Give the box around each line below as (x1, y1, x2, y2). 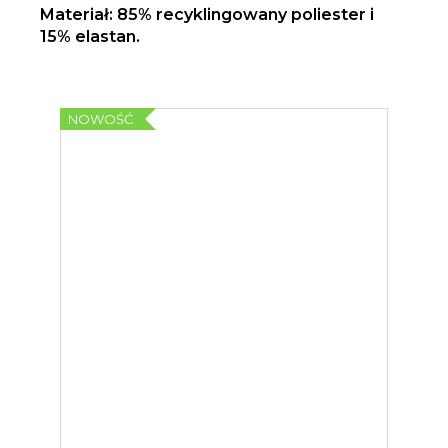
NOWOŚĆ (68, 110, 133, 127)
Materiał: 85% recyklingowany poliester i (40, 4, 374, 24)
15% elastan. (40, 26, 140, 46)
